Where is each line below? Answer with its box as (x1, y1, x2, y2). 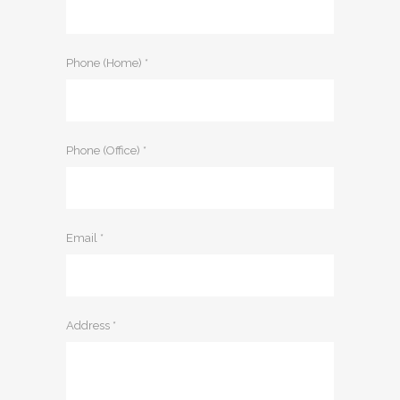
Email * (66, 231, 104, 246)
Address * (66, 319, 116, 333)
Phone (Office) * (66, 144, 146, 158)
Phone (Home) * (66, 56, 148, 71)
